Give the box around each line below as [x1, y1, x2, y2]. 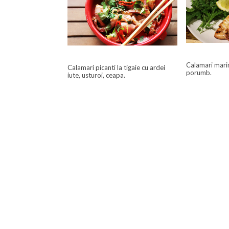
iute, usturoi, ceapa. [67, 71, 125, 80]
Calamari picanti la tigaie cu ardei [67, 63, 165, 72]
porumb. [186, 68, 212, 77]
